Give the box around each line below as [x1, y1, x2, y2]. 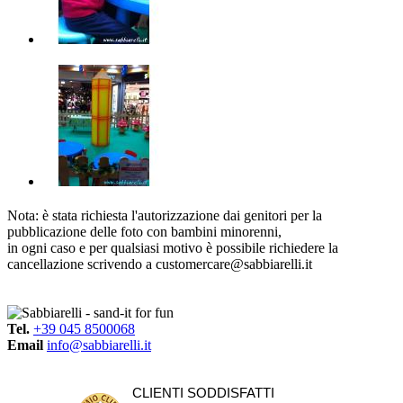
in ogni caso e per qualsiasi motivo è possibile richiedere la [7, 240, 338, 256]
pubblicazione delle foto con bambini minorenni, [7, 224, 282, 240]
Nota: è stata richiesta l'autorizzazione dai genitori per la [7, 208, 322, 224]
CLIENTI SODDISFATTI [132, 385, 274, 401]
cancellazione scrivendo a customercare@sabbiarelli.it [7, 256, 312, 273]
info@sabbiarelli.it [47, 337, 151, 354]
